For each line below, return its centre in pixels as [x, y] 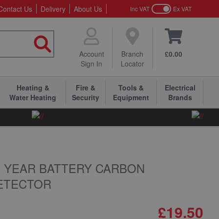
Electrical [180, 88]
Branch [132, 54]
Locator [132, 64]
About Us [88, 9]
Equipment [131, 97]
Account [91, 54]
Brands [180, 97]
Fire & [86, 88]
